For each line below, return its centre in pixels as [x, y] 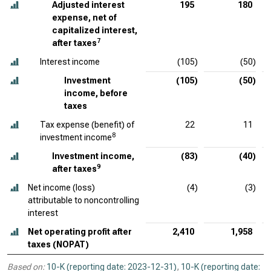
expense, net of [84, 18]
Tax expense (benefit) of [87, 125]
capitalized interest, [95, 30]
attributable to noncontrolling [83, 200]
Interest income [70, 62]
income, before [96, 93]
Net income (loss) [61, 188]
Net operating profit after [80, 232]
